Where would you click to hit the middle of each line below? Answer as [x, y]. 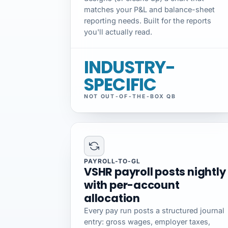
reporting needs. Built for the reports [148, 21]
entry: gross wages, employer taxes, [147, 222]
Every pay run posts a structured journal [154, 211]
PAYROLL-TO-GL [112, 161]
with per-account [132, 185]
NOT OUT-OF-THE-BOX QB [130, 97]
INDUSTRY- [130, 67]
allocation [112, 198]
